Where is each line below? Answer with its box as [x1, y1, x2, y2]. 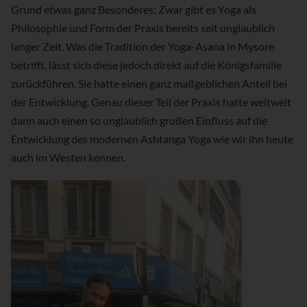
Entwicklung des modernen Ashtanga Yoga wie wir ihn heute [11, 132, 293, 146]
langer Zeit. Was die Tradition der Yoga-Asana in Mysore [11, 40, 274, 53]
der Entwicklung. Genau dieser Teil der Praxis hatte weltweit [11, 95, 291, 109]
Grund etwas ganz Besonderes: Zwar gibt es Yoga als [11, 3, 256, 16]
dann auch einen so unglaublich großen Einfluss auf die [11, 114, 267, 127]
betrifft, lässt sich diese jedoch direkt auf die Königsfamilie [11, 58, 282, 72]
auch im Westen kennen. [11, 151, 125, 164]
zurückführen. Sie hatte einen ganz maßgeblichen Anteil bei [11, 77, 287, 90]
